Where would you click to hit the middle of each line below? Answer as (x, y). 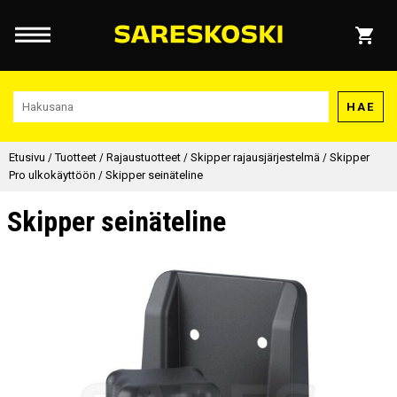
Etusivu (27, 157)
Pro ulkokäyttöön (52, 175)
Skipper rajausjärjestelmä (255, 157)
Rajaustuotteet (144, 157)
